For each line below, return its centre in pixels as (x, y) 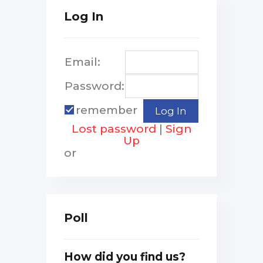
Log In (84, 16)
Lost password (114, 129)
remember (107, 110)
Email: (82, 62)
